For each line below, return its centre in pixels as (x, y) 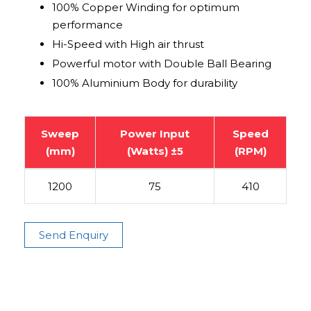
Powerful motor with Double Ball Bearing (162, 63)
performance (87, 24)
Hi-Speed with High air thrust (128, 44)
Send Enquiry (74, 235)
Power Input (155, 133)
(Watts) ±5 (155, 151)
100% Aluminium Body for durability (145, 83)
